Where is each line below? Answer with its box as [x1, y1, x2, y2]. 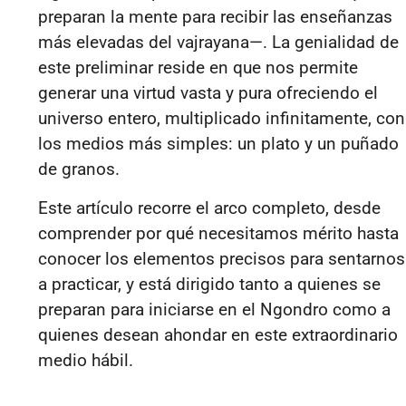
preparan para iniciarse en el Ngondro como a [38, 298, 391, 320]
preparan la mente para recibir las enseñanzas [38, 6, 392, 28]
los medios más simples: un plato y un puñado [38, 133, 399, 155]
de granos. [38, 159, 120, 180]
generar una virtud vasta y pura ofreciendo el [38, 82, 378, 104]
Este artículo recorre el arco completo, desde [38, 197, 381, 218]
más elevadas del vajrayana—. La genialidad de [38, 32, 399, 53]
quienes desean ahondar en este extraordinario [38, 324, 398, 345]
